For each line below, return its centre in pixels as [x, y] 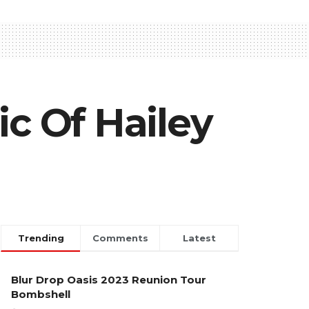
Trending [41, 238]
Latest [199, 238]
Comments [120, 238]
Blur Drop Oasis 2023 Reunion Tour [109, 279]
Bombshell [41, 294]
